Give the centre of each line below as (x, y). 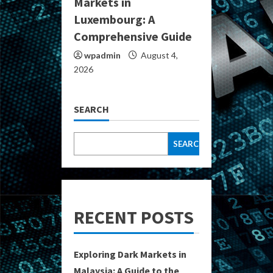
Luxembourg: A (114, 19)
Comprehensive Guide (133, 37)
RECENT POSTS (134, 217)
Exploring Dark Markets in (130, 254)
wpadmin (102, 55)
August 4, (158, 55)
